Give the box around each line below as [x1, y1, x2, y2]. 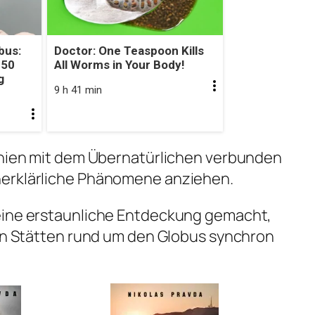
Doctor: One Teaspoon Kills [53, 44, 204, 58]
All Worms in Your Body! [53, 58, 185, 72]
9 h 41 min [53, 84, 102, 97]
